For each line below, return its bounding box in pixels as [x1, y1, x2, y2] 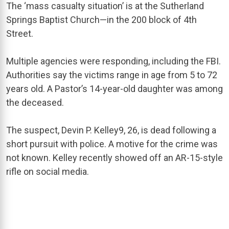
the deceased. [6, 97, 64, 108]
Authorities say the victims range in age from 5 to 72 [6, 69, 217, 80]
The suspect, [6, 124, 61, 135]
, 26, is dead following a [124, 124, 216, 135]
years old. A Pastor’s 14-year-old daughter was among [6, 83, 223, 94]
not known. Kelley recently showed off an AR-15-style [6, 152, 223, 163]
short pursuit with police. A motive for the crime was [6, 138, 218, 149]
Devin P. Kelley [61, 124, 119, 135]
